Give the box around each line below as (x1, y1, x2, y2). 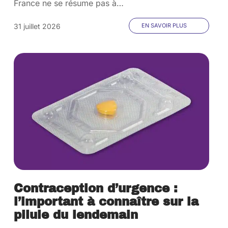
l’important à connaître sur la (14, 195, 199, 208)
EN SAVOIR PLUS (141, 22, 187, 29)
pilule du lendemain (14, 209, 138, 221)
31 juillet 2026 (14, 22, 61, 31)
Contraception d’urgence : (14, 182, 178, 195)
